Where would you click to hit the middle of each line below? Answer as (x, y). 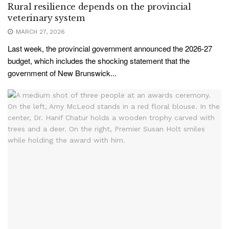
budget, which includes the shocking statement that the (99, 61)
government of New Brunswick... (62, 73)
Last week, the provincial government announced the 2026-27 (110, 49)
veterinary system (46, 18)
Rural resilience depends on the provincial (99, 7)
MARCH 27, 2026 (39, 32)
